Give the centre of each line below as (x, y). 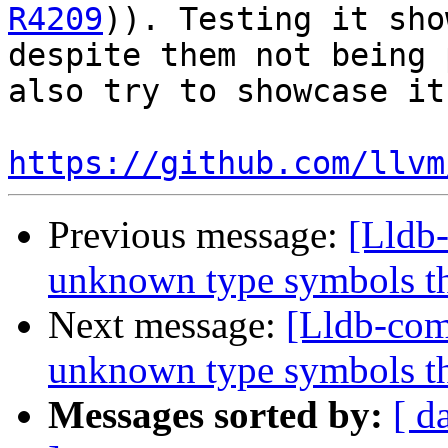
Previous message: (198, 235)
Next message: (167, 325)
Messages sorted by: (215, 415)
